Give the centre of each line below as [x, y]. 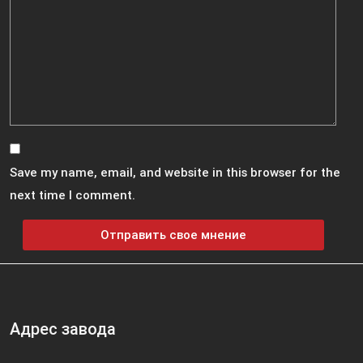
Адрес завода [63, 328]
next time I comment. [73, 194]
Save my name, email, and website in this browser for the [175, 172]
